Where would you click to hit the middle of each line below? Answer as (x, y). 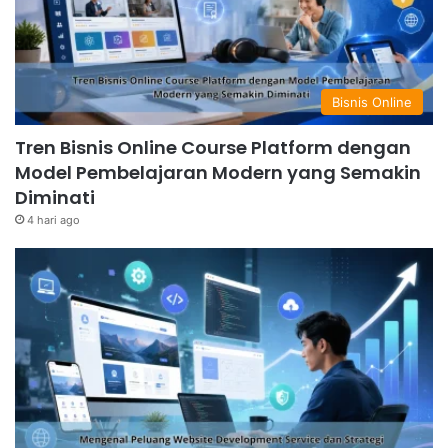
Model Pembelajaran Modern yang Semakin (218, 173)
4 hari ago (53, 220)
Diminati (55, 198)
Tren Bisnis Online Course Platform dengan (213, 148)
